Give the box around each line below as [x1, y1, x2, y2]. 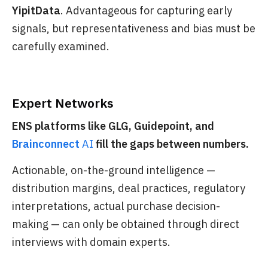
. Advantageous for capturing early [60, 3, 232, 17]
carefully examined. [12, 39, 109, 53]
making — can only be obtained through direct [12, 217, 239, 231]
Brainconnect [12, 136, 80, 151]
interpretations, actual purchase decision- [12, 199, 220, 213]
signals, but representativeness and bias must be [12, 21, 255, 35]
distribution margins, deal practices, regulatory [12, 181, 245, 195]
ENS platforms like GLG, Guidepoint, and [12, 118, 214, 133]
